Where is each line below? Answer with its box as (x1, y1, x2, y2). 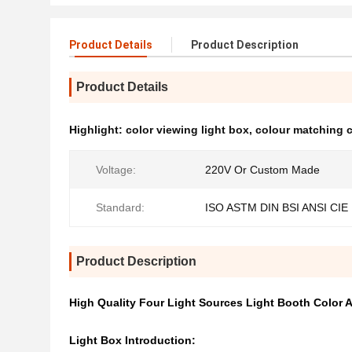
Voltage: (96, 163, 136, 176)
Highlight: (69, 123, 126, 136)
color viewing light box (126, 123, 249, 136)
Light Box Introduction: (69, 334, 196, 346)
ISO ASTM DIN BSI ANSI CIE (205, 201, 348, 214)
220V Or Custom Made (205, 163, 320, 176)
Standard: (96, 201, 145, 214)
